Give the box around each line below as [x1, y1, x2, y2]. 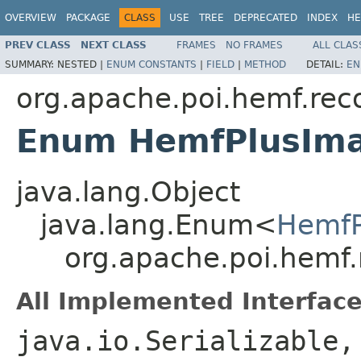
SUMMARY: [5, 58, 57, 70]
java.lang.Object [16, 175, 240, 208]
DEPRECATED [234, 12, 297, 23]
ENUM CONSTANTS [106, 58, 197, 70]
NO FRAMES [226, 39, 283, 51]
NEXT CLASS [81, 39, 147, 51]
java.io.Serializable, [16, 324, 355, 357]
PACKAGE [66, 12, 110, 23]
